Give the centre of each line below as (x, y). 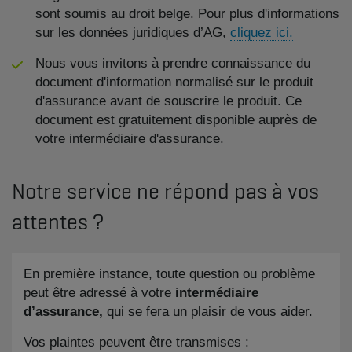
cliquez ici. (262, 32)
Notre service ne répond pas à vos (165, 191)
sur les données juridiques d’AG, (133, 32)
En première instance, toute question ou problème (169, 273)
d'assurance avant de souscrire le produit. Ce (169, 101)
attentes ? (60, 221)
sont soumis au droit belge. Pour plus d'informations (187, 13)
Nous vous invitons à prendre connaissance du (173, 63)
